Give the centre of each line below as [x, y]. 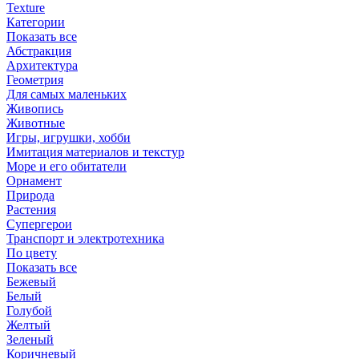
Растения [31, 210]
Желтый [28, 325]
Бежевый [31, 282]
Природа [30, 195]
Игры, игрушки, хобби [69, 137]
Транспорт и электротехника [85, 238]
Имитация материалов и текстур [95, 152]
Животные [36, 123]
